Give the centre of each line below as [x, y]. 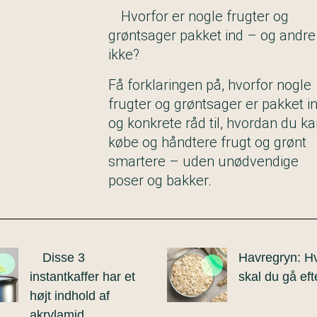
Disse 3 [64, 258]
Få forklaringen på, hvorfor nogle [210, 85]
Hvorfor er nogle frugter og [205, 17]
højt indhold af [70, 296]
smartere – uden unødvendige [204, 162]
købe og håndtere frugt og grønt [208, 143]
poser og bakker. [160, 181]
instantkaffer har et [82, 277]
